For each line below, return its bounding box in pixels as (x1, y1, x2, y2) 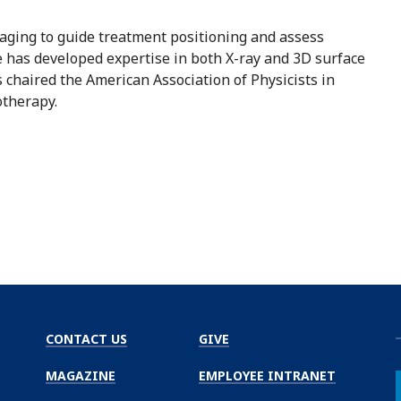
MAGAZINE (46, 366, 116, 384)
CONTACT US (46, 329, 128, 347)
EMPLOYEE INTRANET (199, 366, 337, 384)
